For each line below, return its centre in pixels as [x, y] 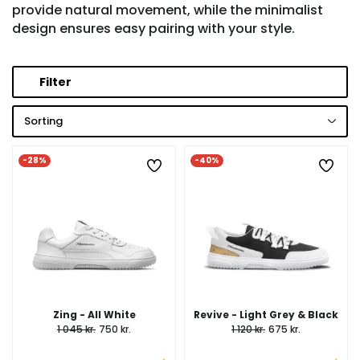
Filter [55, 82]
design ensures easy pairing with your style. [153, 29]
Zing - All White [94, 315]
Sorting [43, 121]
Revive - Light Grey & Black [266, 315]
